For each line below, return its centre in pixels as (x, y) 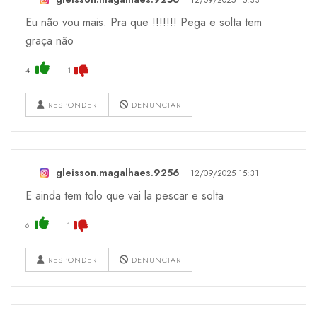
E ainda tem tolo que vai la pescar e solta (125, 195)
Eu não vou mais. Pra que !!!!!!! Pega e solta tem (144, 22)
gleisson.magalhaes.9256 (118, 172)
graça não (50, 40)
